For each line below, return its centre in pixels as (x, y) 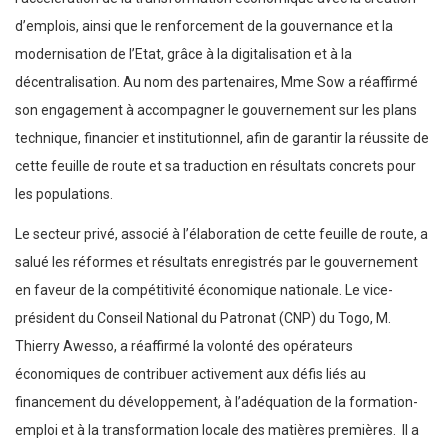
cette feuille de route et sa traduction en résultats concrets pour (215, 166)
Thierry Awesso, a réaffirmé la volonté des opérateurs (184, 346)
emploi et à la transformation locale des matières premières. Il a (217, 430)
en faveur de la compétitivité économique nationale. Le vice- (204, 290)
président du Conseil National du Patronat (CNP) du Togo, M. (203, 318)
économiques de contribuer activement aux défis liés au (190, 374)
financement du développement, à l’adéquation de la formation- (216, 402)
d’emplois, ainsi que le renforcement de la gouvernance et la (204, 26)
